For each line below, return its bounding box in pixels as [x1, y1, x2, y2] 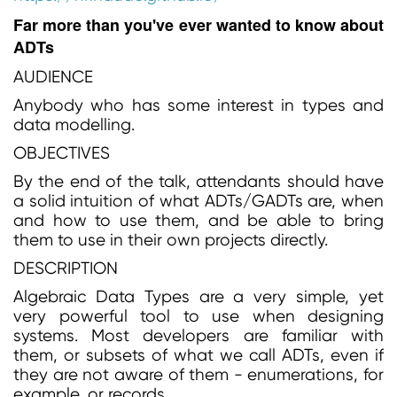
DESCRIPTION [13, 259, 118, 278]
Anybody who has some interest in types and [13, 96, 384, 115]
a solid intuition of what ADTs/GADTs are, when [13, 191, 384, 211]
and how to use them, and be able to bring [13, 211, 384, 230]
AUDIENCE [13, 67, 93, 87]
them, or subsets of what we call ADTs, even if [13, 346, 384, 365]
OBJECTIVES [13, 144, 110, 163]
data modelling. [13, 115, 135, 135]
